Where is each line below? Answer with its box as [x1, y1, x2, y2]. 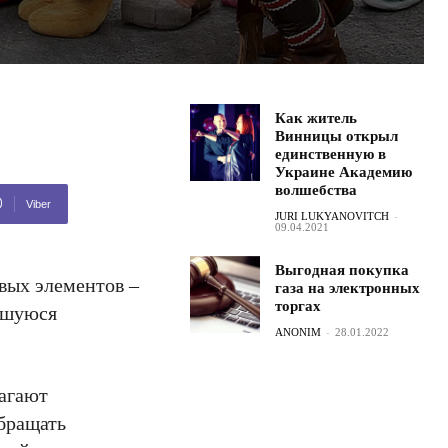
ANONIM [275, 326, 322, 338]
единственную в [275, 146, 387, 162]
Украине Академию [275, 164, 413, 180]
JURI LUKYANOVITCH [275, 210, 390, 222]
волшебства [275, 182, 358, 198]
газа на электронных [275, 280, 421, 296]
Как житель [275, 110, 358, 126]
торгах [275, 298, 322, 314]
